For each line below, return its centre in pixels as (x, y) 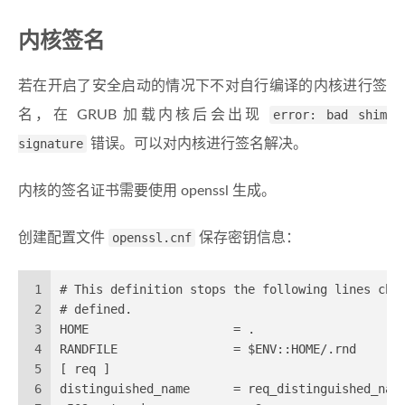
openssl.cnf (152, 238)
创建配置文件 (63, 238)
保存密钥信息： (248, 238)
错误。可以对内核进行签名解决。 (197, 144)
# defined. (96, 310)
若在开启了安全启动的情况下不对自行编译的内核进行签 (202, 86)
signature (51, 144)
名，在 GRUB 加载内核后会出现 (144, 115)
